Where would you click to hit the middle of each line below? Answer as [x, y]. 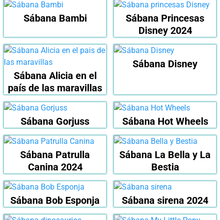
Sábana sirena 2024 [165, 201]
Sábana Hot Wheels [165, 122]
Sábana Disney [165, 64]
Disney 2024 [165, 31]
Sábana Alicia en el [55, 76]
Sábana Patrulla [55, 155]
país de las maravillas [55, 88]
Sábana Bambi [55, 18]
